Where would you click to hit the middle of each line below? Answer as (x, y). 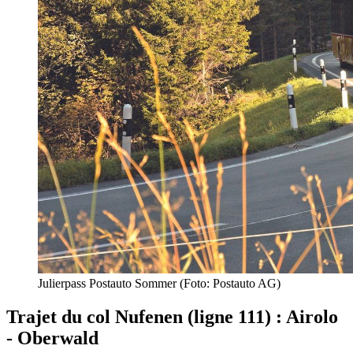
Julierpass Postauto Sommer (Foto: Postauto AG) (159, 284)
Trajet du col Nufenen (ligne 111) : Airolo (172, 317)
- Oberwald (52, 338)
